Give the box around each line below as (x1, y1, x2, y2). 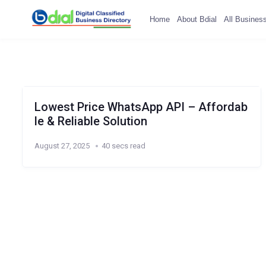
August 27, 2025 (34, 141, 90, 150)
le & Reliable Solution (34, 114, 147, 128)
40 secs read (101, 141, 145, 150)
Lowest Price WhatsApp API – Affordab (34, 100, 248, 114)
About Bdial (176, 14, 217, 24)
